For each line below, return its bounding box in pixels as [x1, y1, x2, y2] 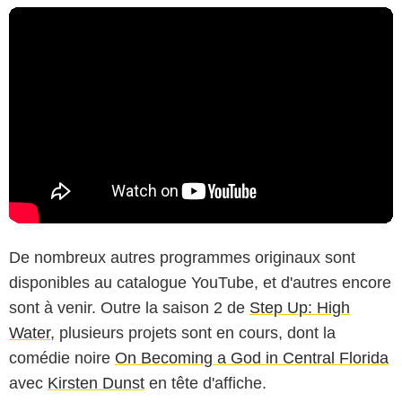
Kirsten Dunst [48, 374, 144, 393]
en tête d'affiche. [144, 374, 267, 393]
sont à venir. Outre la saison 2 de [9, 299, 249, 318]
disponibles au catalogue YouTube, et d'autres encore [9, 274, 391, 293]
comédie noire [9, 349, 115, 368]
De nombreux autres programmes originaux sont [9, 249, 355, 267]
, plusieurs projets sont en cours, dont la [50, 324, 336, 343]
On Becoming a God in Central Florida [115, 349, 389, 368]
